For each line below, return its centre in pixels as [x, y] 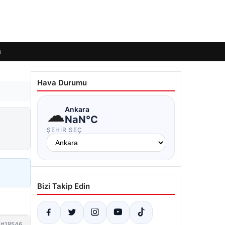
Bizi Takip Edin [64, 186]
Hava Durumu [62, 83]
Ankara [77, 109]
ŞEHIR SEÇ [65, 130]
